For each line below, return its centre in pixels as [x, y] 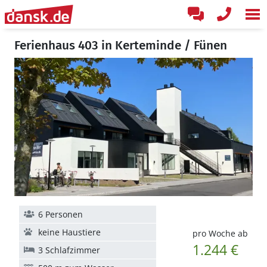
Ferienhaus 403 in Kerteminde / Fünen [121, 45]
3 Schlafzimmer [69, 250]
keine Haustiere [69, 232]
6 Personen [60, 214]
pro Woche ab [220, 233]
